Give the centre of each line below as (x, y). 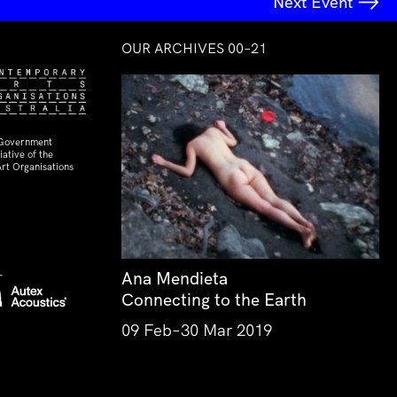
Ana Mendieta (175, 278)
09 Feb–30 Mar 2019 (197, 330)
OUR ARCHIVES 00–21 (194, 48)
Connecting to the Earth (214, 300)
